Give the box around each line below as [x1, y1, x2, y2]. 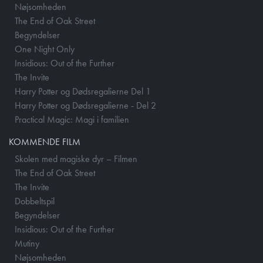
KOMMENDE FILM [9, 136, 80, 149]
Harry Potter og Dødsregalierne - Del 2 [15, 99, 156, 112]
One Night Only [15, 43, 75, 56]
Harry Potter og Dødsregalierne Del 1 [15, 85, 151, 98]
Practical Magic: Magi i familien [15, 113, 129, 126]
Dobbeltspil [15, 195, 55, 208]
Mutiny [15, 237, 39, 250]
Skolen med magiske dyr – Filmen [15, 153, 137, 166]
